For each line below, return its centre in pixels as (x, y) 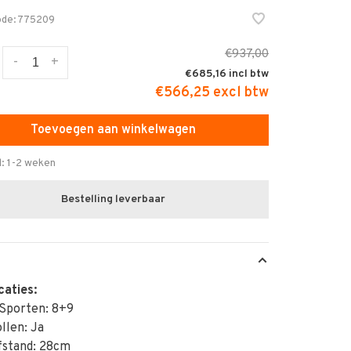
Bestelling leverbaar (114, 199)
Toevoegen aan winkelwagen (114, 130)
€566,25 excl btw (212, 93)
